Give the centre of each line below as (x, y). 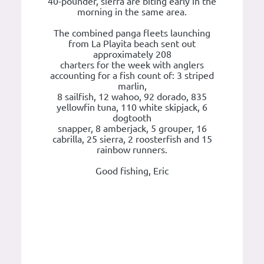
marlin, (132, 86)
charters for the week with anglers (132, 65)
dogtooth (132, 118)
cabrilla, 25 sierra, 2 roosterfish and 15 (132, 139)
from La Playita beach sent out (132, 44)
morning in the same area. (132, 12)
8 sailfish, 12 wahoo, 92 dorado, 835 (132, 97)
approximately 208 (132, 55)
